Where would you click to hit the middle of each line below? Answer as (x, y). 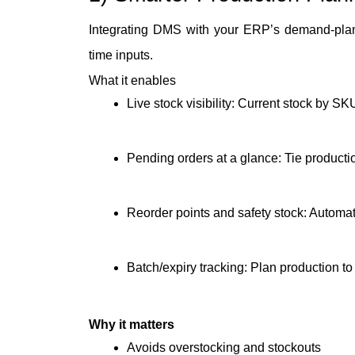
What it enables (132, 81)
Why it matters (132, 325)
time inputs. (121, 55)
